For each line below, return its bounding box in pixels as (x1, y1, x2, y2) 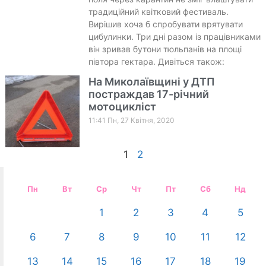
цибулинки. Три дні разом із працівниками (88, 31, 261, 42)
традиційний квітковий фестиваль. (88, 6, 229, 17)
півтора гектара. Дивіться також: (88, 56, 224, 66)
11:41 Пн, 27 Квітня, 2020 (88, 115, 175, 125)
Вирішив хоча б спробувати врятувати (88, 18, 243, 29)
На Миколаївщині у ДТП (88, 75, 215, 88)
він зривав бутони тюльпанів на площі (88, 43, 242, 54)
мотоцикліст (88, 100, 156, 113)
